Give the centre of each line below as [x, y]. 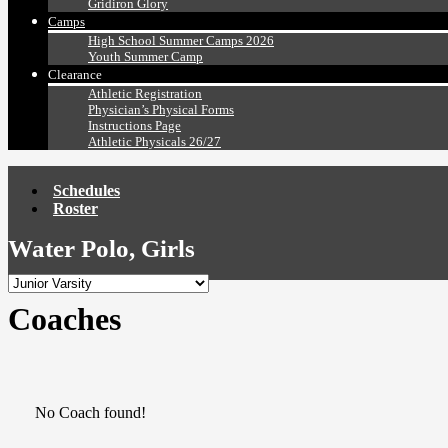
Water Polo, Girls [101, 249]
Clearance [75, 75]
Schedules [86, 191]
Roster [75, 209]
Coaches [64, 319]
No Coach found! [90, 413]
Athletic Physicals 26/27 [154, 142]
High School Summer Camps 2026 [181, 41]
